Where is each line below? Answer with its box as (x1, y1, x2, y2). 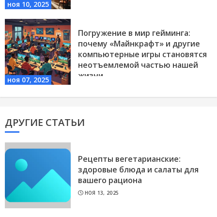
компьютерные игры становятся (78, 49, 207, 60)
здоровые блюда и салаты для (78, 164, 199, 175)
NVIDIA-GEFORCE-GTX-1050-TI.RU (84, 83, 170, 90)
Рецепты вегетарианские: (78, 154, 181, 165)
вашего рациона (78, 175, 142, 186)
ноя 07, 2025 (7, 75, 49, 85)
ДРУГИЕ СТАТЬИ (5, 116, 85, 129)
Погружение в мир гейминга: (78, 28, 190, 39)
